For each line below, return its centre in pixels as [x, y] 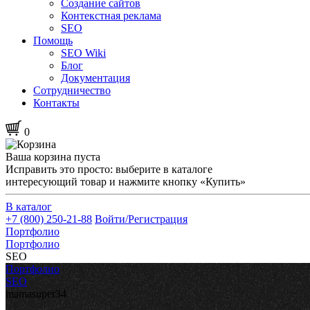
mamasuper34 [36, 294]
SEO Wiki [83, 53]
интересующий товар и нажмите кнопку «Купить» [126, 182]
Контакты [56, 103]
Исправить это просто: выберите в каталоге [109, 170]
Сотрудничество [72, 91]
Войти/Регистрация [141, 219]
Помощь [53, 41]
